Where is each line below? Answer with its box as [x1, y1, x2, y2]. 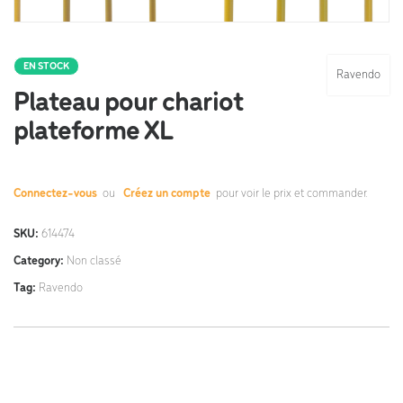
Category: [13, 255, 67, 269]
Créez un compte [121, 187, 213, 201]
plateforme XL [13, 118, 173, 148]
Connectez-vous [13, 187, 100, 201]
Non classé [67, 255, 121, 269]
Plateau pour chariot [13, 89, 243, 119]
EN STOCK [23, 61, 69, 73]
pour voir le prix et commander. [213, 187, 368, 201]
